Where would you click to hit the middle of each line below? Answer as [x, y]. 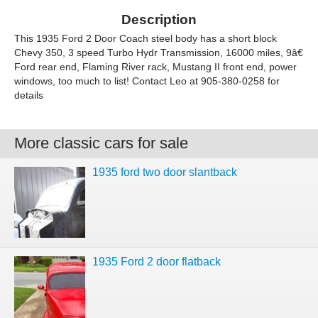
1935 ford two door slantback [165, 172]
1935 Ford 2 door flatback [157, 262]
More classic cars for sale [101, 143]
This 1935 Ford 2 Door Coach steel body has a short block [146, 38]
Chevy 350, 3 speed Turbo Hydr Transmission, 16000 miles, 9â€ [159, 53]
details [29, 95]
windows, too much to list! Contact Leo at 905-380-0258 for [147, 81]
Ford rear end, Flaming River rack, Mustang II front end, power [155, 67]
